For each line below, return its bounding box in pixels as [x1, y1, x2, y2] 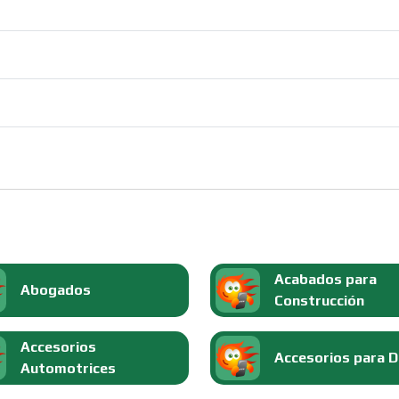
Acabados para [273, 271, 377, 288]
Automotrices [20, 360, 116, 377]
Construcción [273, 292, 364, 309]
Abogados [20, 281, 91, 298]
